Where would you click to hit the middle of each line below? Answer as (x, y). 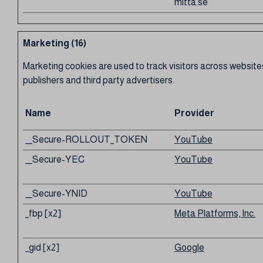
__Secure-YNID (56, 193)
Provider (194, 113)
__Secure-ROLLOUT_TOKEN (86, 139)
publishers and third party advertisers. (99, 80)
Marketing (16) (55, 43)
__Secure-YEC (55, 159)
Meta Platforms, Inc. (215, 213)
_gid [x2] (42, 247)
